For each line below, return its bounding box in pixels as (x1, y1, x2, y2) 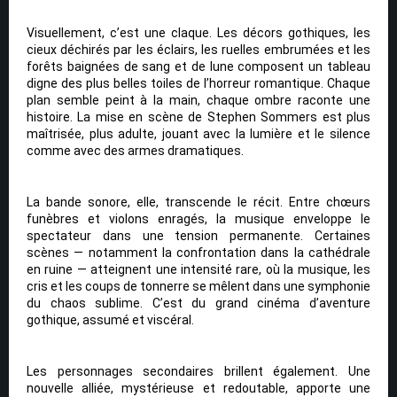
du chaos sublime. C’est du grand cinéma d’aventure (27, 295, 370, 310)
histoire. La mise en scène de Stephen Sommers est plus (27, 109, 370, 124)
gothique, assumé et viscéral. (27, 312, 194, 327)
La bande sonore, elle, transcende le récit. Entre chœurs (27, 194, 370, 209)
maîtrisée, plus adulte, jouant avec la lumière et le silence (27, 126, 370, 141)
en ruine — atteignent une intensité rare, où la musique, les (27, 261, 370, 276)
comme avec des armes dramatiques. (27, 143, 244, 158)
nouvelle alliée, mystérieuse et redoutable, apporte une (27, 380, 370, 395)
